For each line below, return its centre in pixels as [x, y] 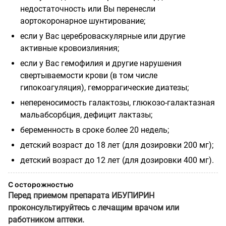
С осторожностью [41, 184]
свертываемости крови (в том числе [89, 75]
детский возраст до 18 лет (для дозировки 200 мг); [117, 145]
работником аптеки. [46, 219]
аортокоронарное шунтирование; [83, 21]
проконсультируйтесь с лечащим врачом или [94, 207]
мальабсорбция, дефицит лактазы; [86, 115]
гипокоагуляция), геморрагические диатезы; [104, 87]
